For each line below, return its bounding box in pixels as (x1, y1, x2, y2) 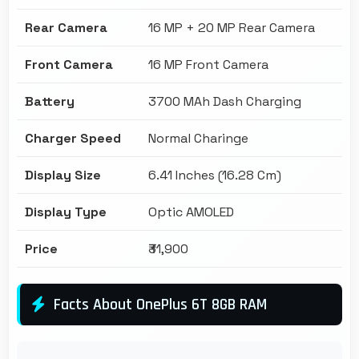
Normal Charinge (148, 129, 248, 147)
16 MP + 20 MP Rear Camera (148, 18, 315, 36)
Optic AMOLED (148, 203, 234, 220)
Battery (25, 92, 75, 110)
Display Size (25, 166, 101, 184)
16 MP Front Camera (148, 55, 268, 73)
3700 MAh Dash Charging (148, 92, 301, 110)
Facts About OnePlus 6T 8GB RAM (54, 293, 267, 315)
